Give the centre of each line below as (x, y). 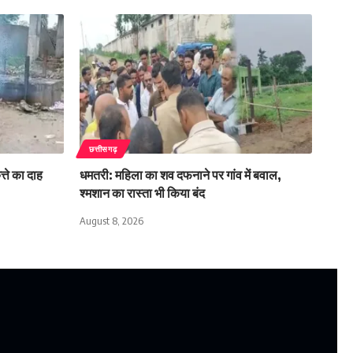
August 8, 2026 (111, 220)
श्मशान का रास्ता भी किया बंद (142, 193)
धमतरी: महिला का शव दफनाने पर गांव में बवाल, (180, 175)
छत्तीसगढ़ (103, 149)
